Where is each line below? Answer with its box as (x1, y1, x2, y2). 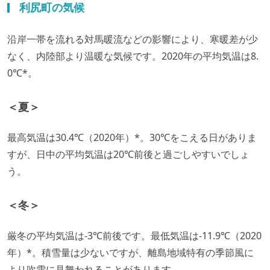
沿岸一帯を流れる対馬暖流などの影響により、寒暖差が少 (7, 32, 258, 46)
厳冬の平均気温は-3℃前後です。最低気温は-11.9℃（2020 (7, 228, 262, 242)
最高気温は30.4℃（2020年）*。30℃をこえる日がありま (7, 130, 257, 144)
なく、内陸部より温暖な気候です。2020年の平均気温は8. (7, 49, 259, 63)
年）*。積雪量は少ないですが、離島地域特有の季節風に (7, 245, 254, 259)
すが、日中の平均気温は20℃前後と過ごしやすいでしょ (7, 147, 250, 161)
